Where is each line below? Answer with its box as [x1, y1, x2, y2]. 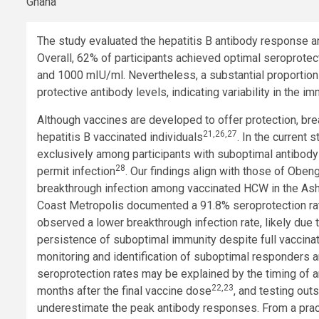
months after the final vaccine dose [37, 283, 211, 298]
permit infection [37, 164, 115, 178]
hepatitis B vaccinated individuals [37, 130, 203, 144]
